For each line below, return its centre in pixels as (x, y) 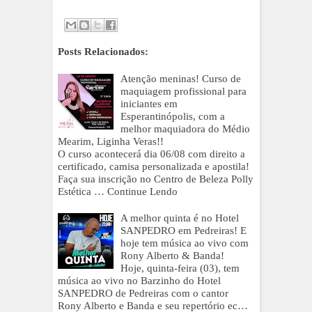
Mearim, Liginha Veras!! (111, 142)
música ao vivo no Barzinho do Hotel (139, 281)
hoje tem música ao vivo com (185, 243)
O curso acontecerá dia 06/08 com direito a (151, 154)
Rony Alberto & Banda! (172, 256)
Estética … (81, 192)
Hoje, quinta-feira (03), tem (180, 268)
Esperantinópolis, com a (173, 117)
